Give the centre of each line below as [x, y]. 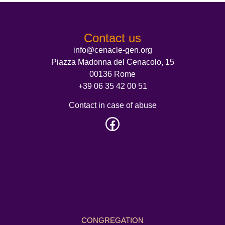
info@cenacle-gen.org [113, 50]
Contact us [113, 38]
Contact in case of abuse [113, 105]
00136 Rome [113, 74]
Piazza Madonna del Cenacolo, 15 [113, 62]
